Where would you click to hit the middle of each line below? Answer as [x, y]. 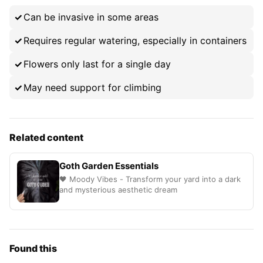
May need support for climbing [92, 87]
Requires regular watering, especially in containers [135, 41]
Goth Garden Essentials [109, 166]
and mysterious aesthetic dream [118, 190]
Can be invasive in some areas [91, 17]
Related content [46, 137]
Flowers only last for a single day [97, 64]
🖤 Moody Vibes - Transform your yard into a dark [150, 179]
